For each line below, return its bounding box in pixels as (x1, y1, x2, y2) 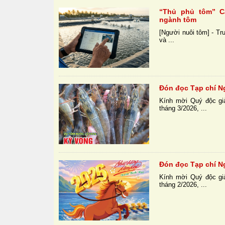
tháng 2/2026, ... (159, 181, 207, 189)
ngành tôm (159, 16, 197, 24)
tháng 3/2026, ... (159, 104, 207, 113)
